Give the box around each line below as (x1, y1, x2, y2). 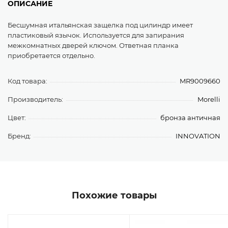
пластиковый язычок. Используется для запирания (8, 31, 184, 39)
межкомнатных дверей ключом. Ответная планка (8, 41, 179, 49)
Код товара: (8, 77, 47, 85)
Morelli (197, 95, 220, 103)
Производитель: (8, 95, 63, 103)
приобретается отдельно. (8, 51, 95, 60)
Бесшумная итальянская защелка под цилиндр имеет (8, 21, 193, 29)
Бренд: (8, 132, 31, 140)
